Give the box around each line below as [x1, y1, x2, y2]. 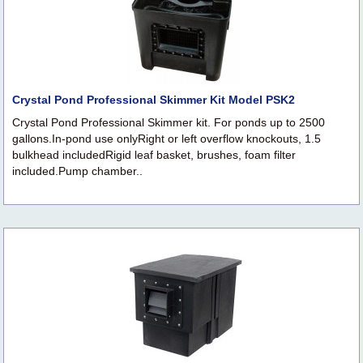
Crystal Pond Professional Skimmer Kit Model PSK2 [12, 93, 295, 107]
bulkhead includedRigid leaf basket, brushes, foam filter [12, 148, 296, 162]
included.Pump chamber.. [12, 164, 143, 178]
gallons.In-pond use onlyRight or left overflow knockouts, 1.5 [12, 132, 321, 146]
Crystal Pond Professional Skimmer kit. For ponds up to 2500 [12, 116, 325, 130]
